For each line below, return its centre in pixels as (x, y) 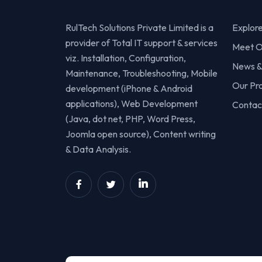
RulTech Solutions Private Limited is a (139, 27)
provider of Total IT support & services (142, 42)
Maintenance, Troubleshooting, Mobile (142, 73)
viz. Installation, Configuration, (126, 58)
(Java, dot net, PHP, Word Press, (130, 118)
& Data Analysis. (98, 149)
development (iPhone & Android (129, 88)
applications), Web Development (132, 103)
